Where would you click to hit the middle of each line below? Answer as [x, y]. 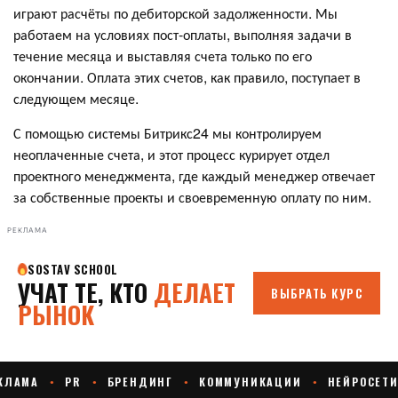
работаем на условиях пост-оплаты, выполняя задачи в [183, 35]
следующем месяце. [76, 99]
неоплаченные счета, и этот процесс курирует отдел [171, 155]
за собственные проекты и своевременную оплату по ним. [192, 197]
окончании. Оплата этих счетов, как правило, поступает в [187, 77]
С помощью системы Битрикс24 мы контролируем [167, 133]
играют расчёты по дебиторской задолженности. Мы [175, 13]
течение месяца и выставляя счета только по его [163, 56]
